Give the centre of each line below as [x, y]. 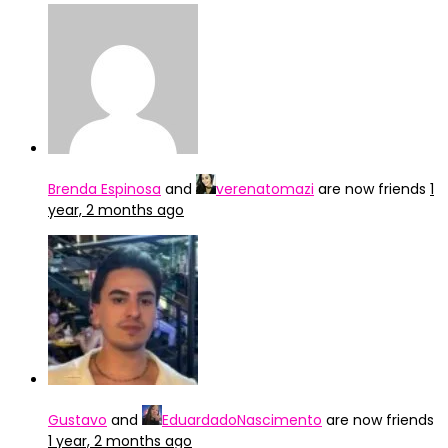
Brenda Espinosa [104, 189]
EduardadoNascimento [242, 420]
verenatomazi [265, 189]
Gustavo [77, 420]
